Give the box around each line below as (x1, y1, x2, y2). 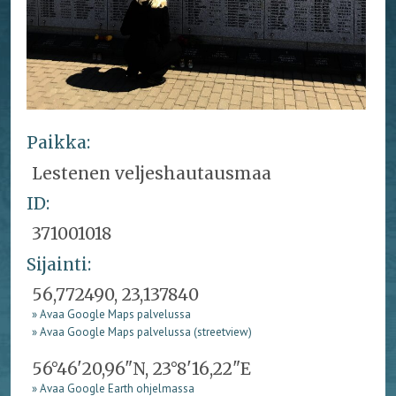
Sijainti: (26, 253, 91, 275)
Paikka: (26, 132, 90, 154)
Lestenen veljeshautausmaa (32, 162, 272, 184)
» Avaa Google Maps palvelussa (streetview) (32, 324, 253, 340)
